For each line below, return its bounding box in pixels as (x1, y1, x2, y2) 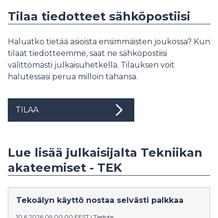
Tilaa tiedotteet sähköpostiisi (8, 9, 190, 23)
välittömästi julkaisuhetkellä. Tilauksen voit (8, 60, 175, 70)
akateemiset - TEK (8, 160, 122, 175)
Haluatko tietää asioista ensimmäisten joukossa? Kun (8, 36, 210, 46)
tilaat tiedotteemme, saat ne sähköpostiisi (8, 48, 167, 58)
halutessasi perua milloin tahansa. (8, 72, 138, 81)
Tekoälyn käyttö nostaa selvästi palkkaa (16, 195, 183, 205)
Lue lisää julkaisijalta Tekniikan (8, 145, 202, 160)
